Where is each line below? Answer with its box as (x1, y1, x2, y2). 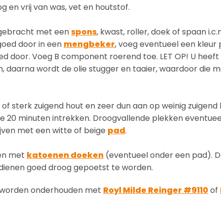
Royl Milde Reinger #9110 (103, 184, 208, 196)
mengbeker (64, 38, 115, 50)
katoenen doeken (27, 149, 104, 161)
